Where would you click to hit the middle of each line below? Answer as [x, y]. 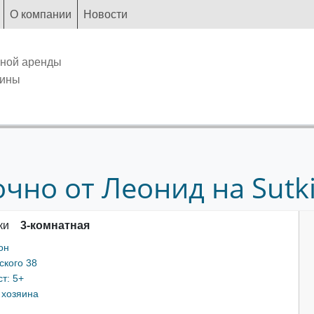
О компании [41, 14]
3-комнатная [55, 225]
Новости [105, 14]
